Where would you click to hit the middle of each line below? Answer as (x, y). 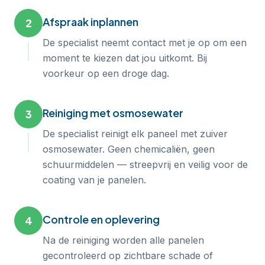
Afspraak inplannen (91, 22)
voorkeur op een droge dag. (106, 73)
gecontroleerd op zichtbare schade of (128, 256)
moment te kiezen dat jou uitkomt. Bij (125, 58)
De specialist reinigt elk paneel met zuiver (135, 134)
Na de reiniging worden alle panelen (123, 240)
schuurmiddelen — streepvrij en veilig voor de (145, 164)
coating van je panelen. (94, 180)
